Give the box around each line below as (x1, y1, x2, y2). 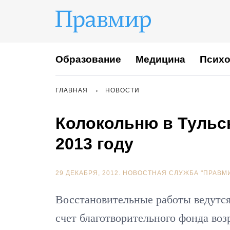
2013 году (55, 135, 133, 153)
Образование (55, 53, 121, 65)
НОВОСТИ (105, 87, 140, 94)
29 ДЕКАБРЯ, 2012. (55, 169, 123, 177)
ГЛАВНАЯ (55, 87, 88, 94)
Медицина (136, 53, 185, 65)
